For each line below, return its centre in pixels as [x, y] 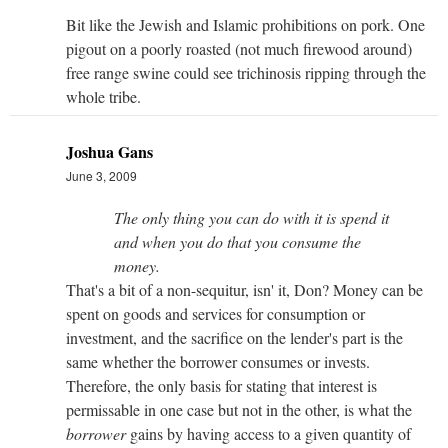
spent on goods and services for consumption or [215, 313]
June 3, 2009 [101, 175]
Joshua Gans [109, 151]
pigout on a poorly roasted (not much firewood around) [239, 48]
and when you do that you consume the [237, 241]
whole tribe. [103, 96]
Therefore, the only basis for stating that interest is [221, 385]
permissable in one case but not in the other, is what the [239, 409]
